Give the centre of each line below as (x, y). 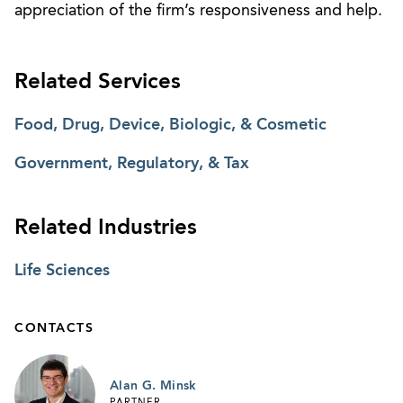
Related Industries (106, 228)
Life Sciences (62, 270)
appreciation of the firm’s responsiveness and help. (198, 10)
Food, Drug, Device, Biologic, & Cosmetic (170, 125)
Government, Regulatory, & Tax (132, 163)
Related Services (98, 82)
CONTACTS (54, 328)
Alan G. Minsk (153, 385)
